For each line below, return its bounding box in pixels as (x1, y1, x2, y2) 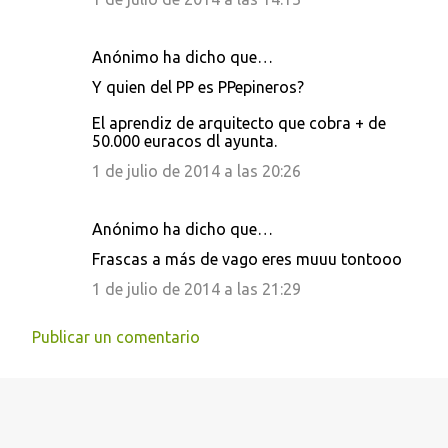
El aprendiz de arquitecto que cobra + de (92, 114, 386, 132)
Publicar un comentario (32, 328, 200, 346)
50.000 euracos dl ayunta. (92, 132, 277, 150)
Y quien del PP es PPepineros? (92, 78, 304, 96)
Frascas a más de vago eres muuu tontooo (92, 250, 402, 268)
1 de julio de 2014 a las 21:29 (92, 280, 301, 298)
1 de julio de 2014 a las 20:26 (92, 162, 301, 180)
